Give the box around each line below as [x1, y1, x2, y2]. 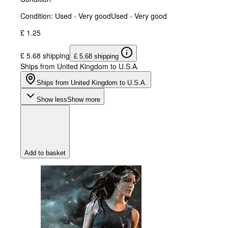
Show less [37, 96, 67, 104]
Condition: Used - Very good [20, 11, 111, 21]
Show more [67, 96, 100, 104]
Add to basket [24, 149, 66, 157]
